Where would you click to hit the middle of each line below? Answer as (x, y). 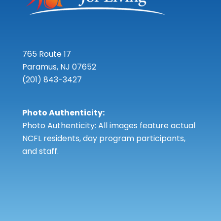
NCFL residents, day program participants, (104, 139)
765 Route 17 (46, 54)
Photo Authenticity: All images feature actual (109, 126)
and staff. (40, 151)
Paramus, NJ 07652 (59, 67)
